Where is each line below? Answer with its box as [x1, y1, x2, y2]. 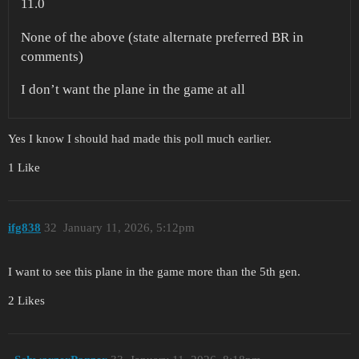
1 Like [8, 161, 40, 175]
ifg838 [8, 220, 41, 234]
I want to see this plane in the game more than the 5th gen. [8, 264, 301, 278]
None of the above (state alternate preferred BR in [21, 29, 304, 45]
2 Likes [8, 293, 45, 307]
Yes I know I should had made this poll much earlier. [8, 132, 272, 146]
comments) [21, 48, 83, 64]
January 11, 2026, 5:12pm [63, 220, 195, 234]
